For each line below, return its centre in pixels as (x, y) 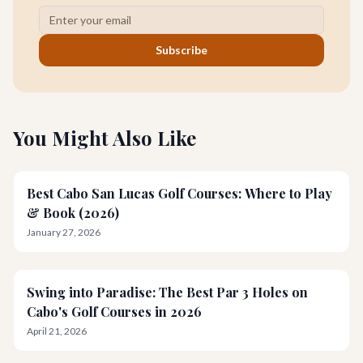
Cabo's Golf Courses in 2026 (114, 312)
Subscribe (181, 50)
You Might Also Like (105, 138)
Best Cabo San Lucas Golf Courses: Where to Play (179, 193)
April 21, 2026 (57, 331)
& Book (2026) (73, 213)
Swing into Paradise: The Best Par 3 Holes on (167, 292)
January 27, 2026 (64, 232)
